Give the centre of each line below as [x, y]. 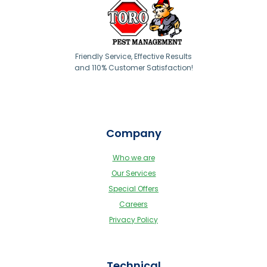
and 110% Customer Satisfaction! [133, 67]
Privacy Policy [133, 220]
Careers [133, 204]
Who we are [133, 158]
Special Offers [133, 189]
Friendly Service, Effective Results [133, 56]
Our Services [133, 173]
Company [133, 133]
